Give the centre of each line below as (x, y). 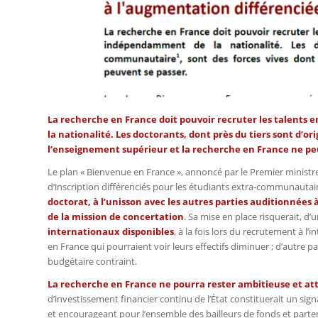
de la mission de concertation (116, 216)
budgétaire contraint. (92, 261)
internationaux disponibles (111, 231)
